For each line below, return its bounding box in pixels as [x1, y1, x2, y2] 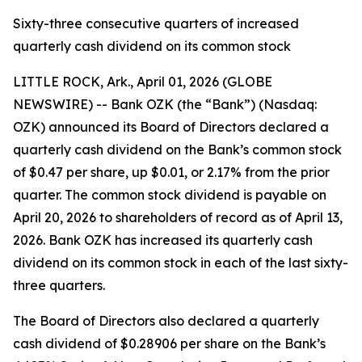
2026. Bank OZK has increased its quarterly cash [13, 232, 313, 248]
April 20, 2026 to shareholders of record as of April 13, [13, 209, 343, 225]
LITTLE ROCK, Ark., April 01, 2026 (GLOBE [13, 74, 272, 90]
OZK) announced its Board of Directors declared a [13, 119, 329, 135]
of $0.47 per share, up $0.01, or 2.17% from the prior [13, 164, 330, 180]
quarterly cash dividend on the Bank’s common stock [13, 141, 342, 158]
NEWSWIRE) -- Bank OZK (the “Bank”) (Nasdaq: [13, 96, 317, 112]
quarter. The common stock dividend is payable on [13, 187, 326, 203]
